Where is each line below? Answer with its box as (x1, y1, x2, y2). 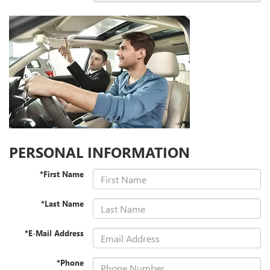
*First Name (40, 169, 84, 180)
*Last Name (41, 198, 84, 209)
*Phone (57, 257, 84, 268)
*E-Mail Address (25, 228, 84, 239)
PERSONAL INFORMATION (9, 142, 190, 162)
